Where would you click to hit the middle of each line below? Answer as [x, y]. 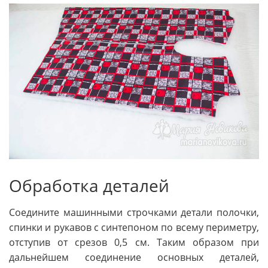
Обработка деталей [89, 185]
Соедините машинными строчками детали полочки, [134, 213]
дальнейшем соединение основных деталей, [134, 258]
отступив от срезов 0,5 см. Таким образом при [134, 243]
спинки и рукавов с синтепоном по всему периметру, [134, 228]
